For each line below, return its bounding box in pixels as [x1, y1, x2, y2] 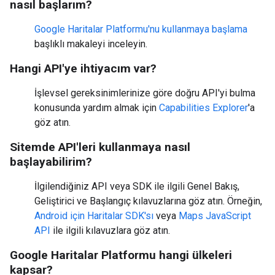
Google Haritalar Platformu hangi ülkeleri [10, 248, 232, 262]
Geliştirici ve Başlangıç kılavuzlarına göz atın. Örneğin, [34, 195, 262, 207]
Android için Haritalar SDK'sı [34, 210, 153, 222]
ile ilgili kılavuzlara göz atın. [50, 225, 170, 236]
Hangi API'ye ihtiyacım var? [10, 61, 157, 76]
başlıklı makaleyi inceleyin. [34, 38, 147, 50]
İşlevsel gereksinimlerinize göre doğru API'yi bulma [34, 87, 255, 99]
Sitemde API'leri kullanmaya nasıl [10, 140, 190, 154]
